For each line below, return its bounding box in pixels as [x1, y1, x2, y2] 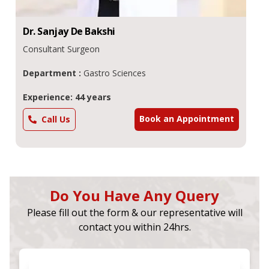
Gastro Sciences [83, 67, 146, 79]
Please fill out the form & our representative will [26, 205, 243, 219]
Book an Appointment [139, 112, 234, 124]
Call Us [41, 113, 70, 125]
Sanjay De [37, 24, 83, 38]
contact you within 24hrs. [78, 220, 191, 234]
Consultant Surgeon [23, 43, 100, 55]
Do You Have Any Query [50, 185, 219, 205]
